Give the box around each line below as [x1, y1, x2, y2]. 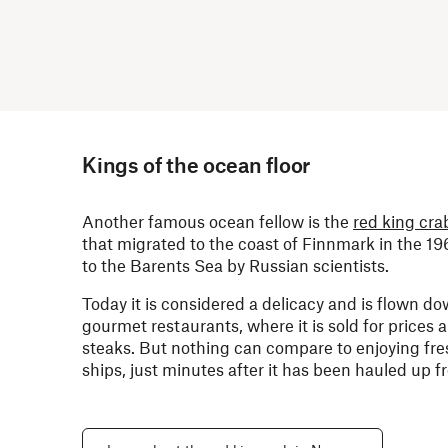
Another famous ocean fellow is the [82, 211, 353, 231]
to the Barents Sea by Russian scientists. [82, 255, 389, 275]
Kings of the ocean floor [82, 152, 311, 177]
